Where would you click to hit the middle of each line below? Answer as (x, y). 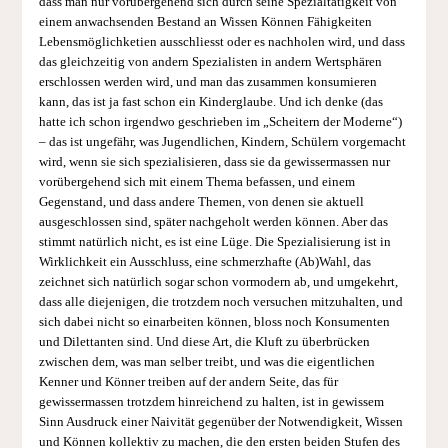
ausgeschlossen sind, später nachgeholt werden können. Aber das (213, 221)
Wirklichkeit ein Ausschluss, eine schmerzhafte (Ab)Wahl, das (204, 261)
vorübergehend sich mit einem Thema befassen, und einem (196, 181)
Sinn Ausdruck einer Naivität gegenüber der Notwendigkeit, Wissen (220, 421)
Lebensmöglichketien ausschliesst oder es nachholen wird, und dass (221, 41)
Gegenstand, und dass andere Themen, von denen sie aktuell (201, 201)
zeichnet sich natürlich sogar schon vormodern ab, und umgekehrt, (218, 281)
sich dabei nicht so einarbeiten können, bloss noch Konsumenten (214, 321)
